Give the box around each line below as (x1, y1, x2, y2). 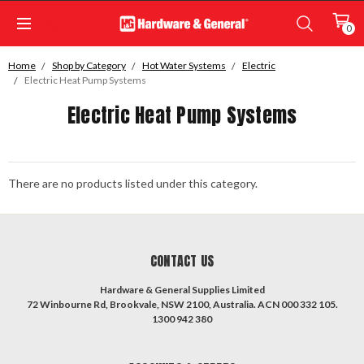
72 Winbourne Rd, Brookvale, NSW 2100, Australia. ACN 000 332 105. (26, 298, 338, 311)
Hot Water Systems (142, 59, 226, 71)
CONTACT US (149, 251, 214, 271)
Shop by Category (52, 59, 126, 71)
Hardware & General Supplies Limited (99, 284, 265, 297)
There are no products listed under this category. (8, 175, 258, 190)
